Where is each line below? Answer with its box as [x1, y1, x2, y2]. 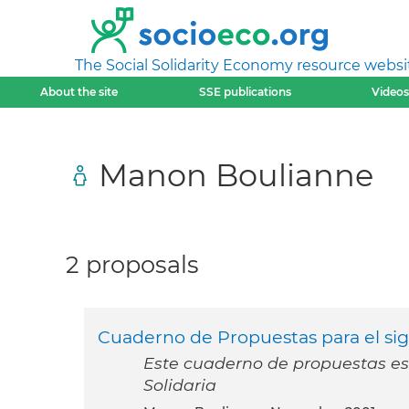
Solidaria [143, 375, 216, 395]
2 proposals [66, 250, 199, 278]
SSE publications [198, 85, 291, 99]
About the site [40, 85, 119, 99]
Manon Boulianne [99, 155, 373, 194]
